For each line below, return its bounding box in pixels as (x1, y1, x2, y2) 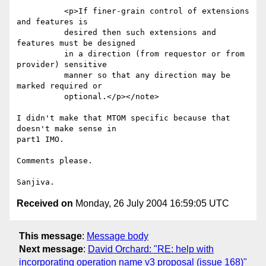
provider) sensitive (17, 60, 107, 69)
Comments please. (17, 156, 93, 166)
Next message (19, 243, 83, 254)
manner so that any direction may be (17, 71, 64, 80)
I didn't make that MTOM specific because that (17, 113, 230, 123)
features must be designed (17, 39, 135, 48)
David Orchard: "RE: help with (88, 243, 214, 254)
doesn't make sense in (17, 124, 116, 134)
